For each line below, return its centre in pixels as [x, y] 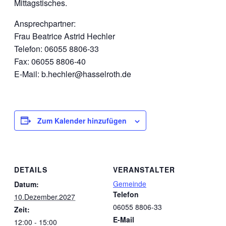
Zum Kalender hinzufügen [82, 120]
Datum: [26, 184]
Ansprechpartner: [45, 23]
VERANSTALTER [144, 170]
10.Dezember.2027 [45, 197]
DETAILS [31, 170]
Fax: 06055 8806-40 [50, 61]
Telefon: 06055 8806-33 [56, 48]
